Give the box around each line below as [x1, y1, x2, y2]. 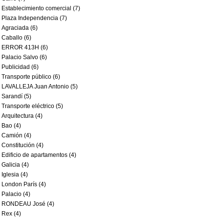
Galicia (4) [1, 161, 29, 168]
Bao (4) [1, 122, 21, 129]
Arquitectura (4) [1, 112, 43, 119]
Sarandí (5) [1, 93, 31, 100]
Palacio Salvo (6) [1, 54, 47, 61]
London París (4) [1, 181, 46, 188]
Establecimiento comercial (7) [1, 5, 80, 12]
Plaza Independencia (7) [1, 15, 67, 22]
